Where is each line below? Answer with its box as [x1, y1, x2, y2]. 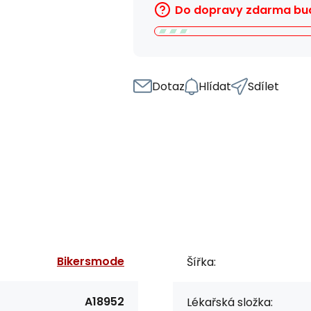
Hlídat [199, 78, 231, 94]
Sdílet [248, 78, 279, 94]
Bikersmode [57, 253, 124, 269]
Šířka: [187, 253, 216, 270]
